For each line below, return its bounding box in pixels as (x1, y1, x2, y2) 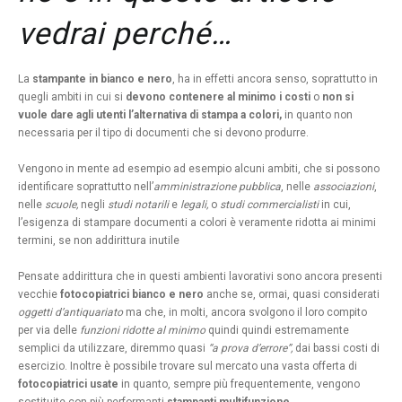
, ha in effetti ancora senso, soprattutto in (172, 73, 378, 86)
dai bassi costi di (295, 342, 380, 355)
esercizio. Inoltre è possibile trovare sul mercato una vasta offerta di (18, 360, 357, 373)
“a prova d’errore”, (208, 342, 295, 355)
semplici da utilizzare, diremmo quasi (18, 342, 208, 355)
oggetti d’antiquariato (18, 306, 123, 319)
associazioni (313, 180, 374, 194)
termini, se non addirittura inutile (18, 234, 179, 248)
